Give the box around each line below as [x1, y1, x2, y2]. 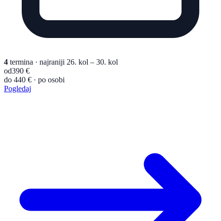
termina [8, 58, 35, 67]
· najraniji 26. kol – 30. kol [35, 58, 118, 67]
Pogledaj [4, 84, 31, 93]
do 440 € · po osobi [4, 75, 65, 84]
